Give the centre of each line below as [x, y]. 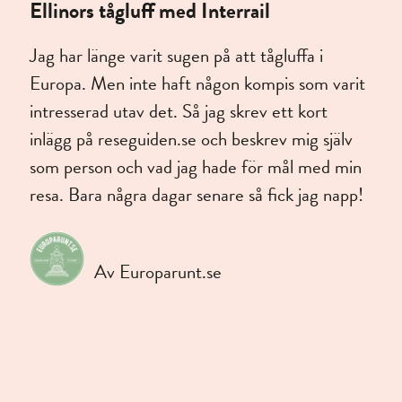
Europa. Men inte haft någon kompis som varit [198, 84]
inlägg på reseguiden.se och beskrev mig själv [192, 140]
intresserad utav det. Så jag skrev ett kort [179, 112]
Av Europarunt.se [157, 272]
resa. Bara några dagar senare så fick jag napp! [197, 195]
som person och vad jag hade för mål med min [196, 167]
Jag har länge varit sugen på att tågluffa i [177, 56]
